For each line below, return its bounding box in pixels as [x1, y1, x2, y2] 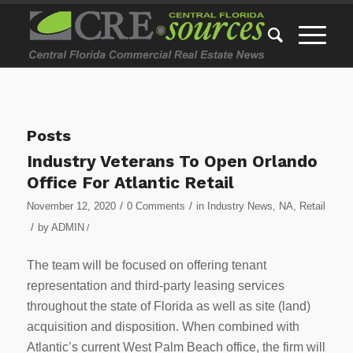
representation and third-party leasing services [26, 278, 284, 292]
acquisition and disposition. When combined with [26, 319, 299, 333]
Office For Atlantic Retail [26, 173, 234, 192]
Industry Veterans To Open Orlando [26, 151, 318, 171]
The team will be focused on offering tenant [26, 258, 266, 272]
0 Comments [126, 200, 185, 212]
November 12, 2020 [26, 200, 116, 212]
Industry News [206, 200, 273, 212]
